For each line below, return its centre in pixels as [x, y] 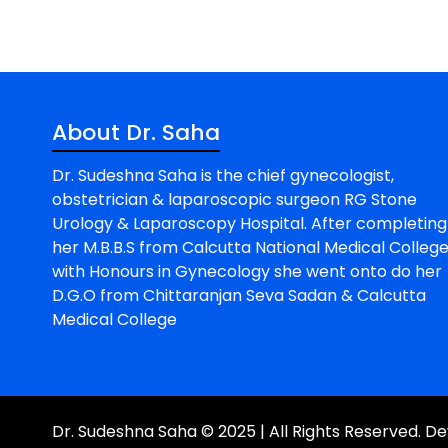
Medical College [114, 319]
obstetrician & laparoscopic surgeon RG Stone [234, 199]
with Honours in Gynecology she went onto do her [247, 271]
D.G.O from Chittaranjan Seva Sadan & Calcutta [239, 295]
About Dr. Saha [136, 132]
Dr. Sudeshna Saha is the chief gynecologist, [223, 175]
